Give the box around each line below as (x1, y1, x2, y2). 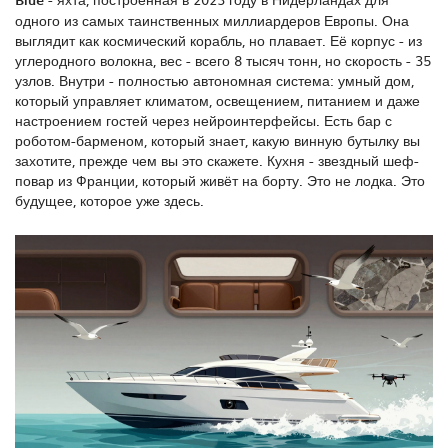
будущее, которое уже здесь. (15, 190, 204, 211)
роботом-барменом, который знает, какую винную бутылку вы (15, 130, 420, 151)
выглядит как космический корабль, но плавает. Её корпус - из (15, 30, 422, 51)
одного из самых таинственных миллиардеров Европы (15, 10, 374, 31)
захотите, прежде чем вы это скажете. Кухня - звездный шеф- (15, 150, 419, 171)
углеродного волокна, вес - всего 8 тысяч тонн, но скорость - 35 (15, 50, 431, 71)
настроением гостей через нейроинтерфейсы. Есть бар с (15, 110, 392, 131)
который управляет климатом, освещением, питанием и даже (15, 90, 420, 111)
